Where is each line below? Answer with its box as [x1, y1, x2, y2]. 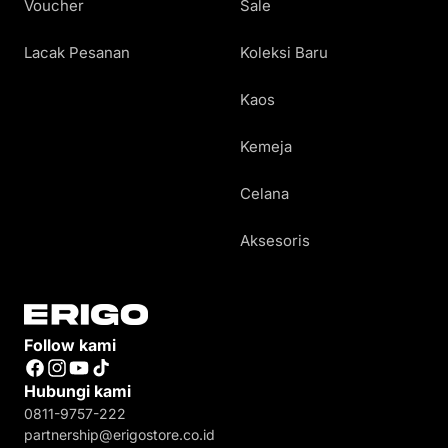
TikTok [89, 367, 136, 387]
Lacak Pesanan [24, 43, 130, 62]
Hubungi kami [24, 381, 131, 402]
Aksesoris [240, 231, 310, 250]
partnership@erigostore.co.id [24, 426, 215, 444]
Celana [240, 184, 289, 203]
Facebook [23, 367, 93, 387]
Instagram [45, 367, 115, 387]
